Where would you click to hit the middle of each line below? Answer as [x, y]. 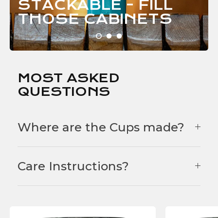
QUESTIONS [64, 91]
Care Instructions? [73, 166]
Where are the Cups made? [101, 127]
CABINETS [128, 19]
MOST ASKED [68, 78]
